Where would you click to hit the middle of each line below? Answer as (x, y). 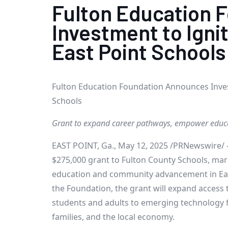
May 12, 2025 (143, 146)
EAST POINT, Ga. (83, 146)
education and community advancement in (135, 174)
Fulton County (149, 160)
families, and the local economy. (113, 217)
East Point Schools (139, 51)
